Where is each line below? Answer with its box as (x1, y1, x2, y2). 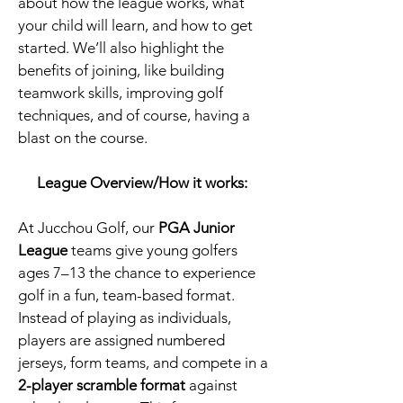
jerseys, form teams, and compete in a (18, 354, 268, 372)
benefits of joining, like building (18, 61, 224, 79)
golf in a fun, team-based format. (18, 286, 235, 304)
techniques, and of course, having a (18, 106, 250, 124)
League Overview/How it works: (37, 174, 251, 192)
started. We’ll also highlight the (18, 39, 224, 57)
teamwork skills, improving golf (18, 84, 223, 102)
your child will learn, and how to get (18, 16, 253, 34)
